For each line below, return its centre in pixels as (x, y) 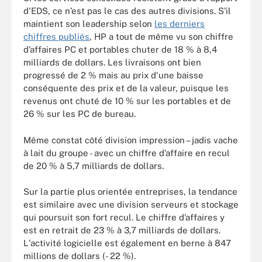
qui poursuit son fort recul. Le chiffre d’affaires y (124, 217)
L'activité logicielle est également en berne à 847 (127, 243)
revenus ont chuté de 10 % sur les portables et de (127, 101)
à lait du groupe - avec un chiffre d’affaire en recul (127, 153)
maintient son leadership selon (89, 24)
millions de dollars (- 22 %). (80, 256)
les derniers (180, 24)
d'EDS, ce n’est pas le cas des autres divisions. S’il (127, 11)
